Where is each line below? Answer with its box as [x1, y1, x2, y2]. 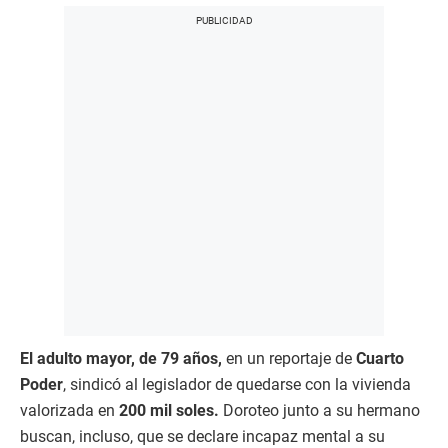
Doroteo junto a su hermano [223, 401, 420, 421]
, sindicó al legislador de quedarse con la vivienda [63, 375, 411, 395]
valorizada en [20, 401, 115, 421]
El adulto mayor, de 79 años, [20, 349, 222, 369]
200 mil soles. [115, 401, 223, 421]
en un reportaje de [222, 349, 356, 369]
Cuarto [356, 349, 404, 369]
